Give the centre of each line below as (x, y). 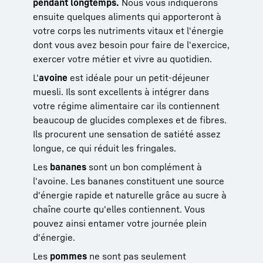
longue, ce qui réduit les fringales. (104, 148)
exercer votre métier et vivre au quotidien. (122, 58)
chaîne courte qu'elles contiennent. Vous (119, 209)
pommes (68, 256)
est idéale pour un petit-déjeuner (139, 77)
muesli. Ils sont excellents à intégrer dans (121, 91)
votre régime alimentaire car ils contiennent (126, 105)
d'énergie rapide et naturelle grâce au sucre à (130, 195)
